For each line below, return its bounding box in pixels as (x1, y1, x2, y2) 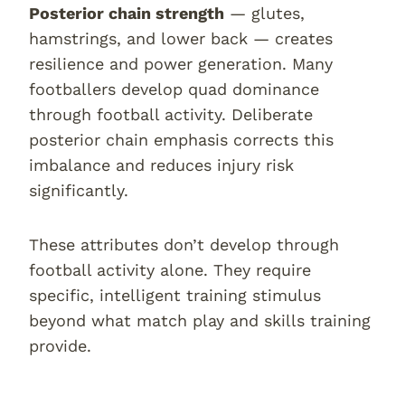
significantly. (29, 181, 128, 200)
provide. (29, 336, 91, 355)
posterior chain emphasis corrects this (29, 130, 334, 149)
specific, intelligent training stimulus (29, 286, 321, 305)
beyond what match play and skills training (29, 311, 371, 330)
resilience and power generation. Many (29, 54, 333, 73)
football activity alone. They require (29, 260, 311, 279)
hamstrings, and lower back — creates (29, 29, 333, 48)
